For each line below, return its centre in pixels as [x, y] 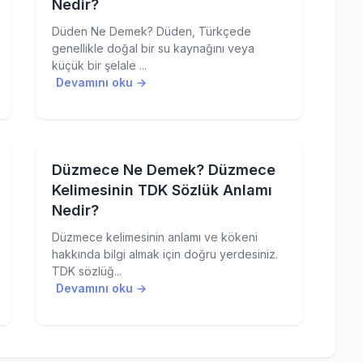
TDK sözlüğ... [87, 271]
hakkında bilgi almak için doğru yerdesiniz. [165, 254]
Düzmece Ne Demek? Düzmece [164, 170]
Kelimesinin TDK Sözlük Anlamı [162, 190]
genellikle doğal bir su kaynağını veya [153, 48]
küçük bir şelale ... [99, 65]
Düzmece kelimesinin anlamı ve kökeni [155, 237]
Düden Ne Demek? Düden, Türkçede [152, 31]
